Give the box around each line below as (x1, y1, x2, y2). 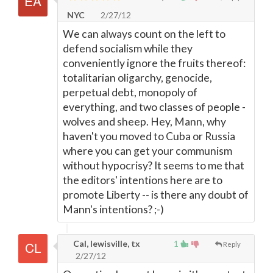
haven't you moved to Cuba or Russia (63, 130, 235, 143)
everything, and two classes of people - (63, 101, 246, 113)
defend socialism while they (63, 42, 193, 55)
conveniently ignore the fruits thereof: (63, 57, 246, 69)
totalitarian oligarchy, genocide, (63, 71, 212, 84)
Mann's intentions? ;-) (63, 203, 164, 216)
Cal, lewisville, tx (71, 238, 140, 249)
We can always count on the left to (63, 27, 225, 40)
